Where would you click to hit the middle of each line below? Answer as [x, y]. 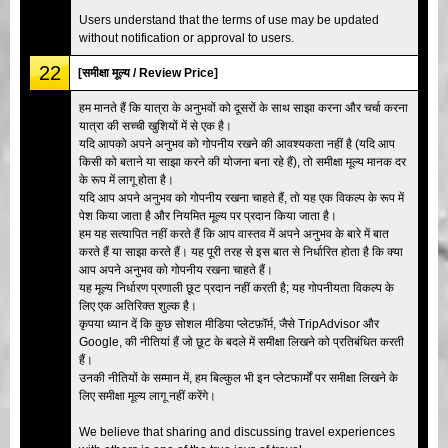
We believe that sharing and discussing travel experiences [237, 431]
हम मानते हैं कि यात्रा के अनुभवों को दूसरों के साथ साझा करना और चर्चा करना [243, 107]
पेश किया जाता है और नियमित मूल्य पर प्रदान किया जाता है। [208, 215]
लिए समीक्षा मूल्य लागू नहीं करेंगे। [147, 395]
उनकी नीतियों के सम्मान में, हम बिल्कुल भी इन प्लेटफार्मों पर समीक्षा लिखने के [238, 377]
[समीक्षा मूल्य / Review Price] [148, 72]
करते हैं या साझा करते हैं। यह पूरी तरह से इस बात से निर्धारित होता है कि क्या [241, 251]
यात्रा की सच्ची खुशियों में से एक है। [155, 125]
